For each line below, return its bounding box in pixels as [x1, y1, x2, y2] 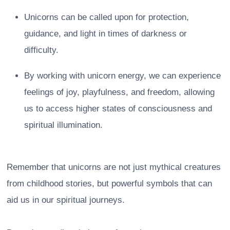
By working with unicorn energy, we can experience [24, 70, 221, 81]
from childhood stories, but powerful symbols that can [7, 178, 212, 188]
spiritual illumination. [24, 120, 103, 130]
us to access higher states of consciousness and [24, 103, 212, 113]
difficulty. [24, 45, 59, 55]
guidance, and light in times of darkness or [24, 28, 187, 39]
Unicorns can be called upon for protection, [24, 12, 189, 22]
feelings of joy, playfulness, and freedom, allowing [24, 87, 215, 97]
